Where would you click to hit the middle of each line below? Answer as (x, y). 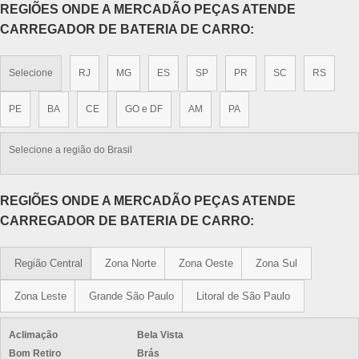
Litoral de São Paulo (243, 296)
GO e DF (144, 109)
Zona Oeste (206, 263)
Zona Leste (40, 296)
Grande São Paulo (131, 296)
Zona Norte (131, 263)
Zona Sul (276, 263)
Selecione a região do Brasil (71, 150)
